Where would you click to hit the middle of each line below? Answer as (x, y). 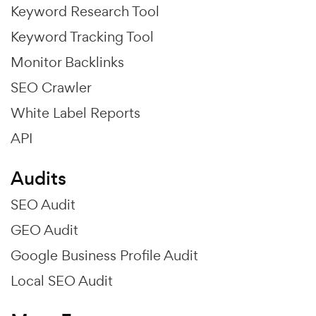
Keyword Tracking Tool (82, 37)
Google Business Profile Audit (104, 256)
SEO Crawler (51, 88)
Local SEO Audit (62, 281)
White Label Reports (75, 113)
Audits (38, 179)
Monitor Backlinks (67, 62)
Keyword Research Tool (85, 12)
